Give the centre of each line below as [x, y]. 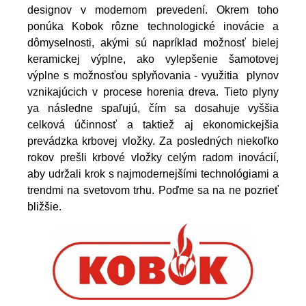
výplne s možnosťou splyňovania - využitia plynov [153, 75]
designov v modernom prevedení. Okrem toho [153, 10]
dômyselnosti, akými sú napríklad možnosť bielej [153, 42]
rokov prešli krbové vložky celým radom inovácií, [153, 157]
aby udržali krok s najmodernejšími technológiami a [153, 173]
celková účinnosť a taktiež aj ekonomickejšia [153, 124]
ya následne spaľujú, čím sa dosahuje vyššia [153, 108]
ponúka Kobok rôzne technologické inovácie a [153, 26]
